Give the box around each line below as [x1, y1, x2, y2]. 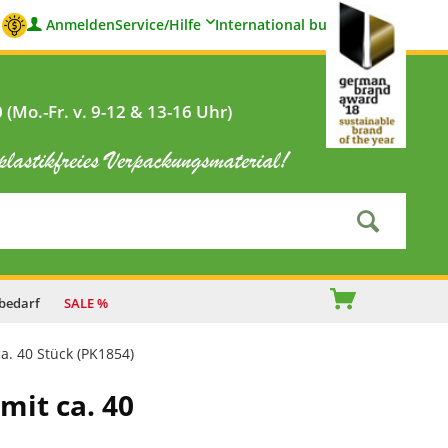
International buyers [215, 15, 356, 34]
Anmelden [46, 15, 115, 34]
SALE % [64, 294, 108, 312]
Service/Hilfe [115, 15, 201, 34]
